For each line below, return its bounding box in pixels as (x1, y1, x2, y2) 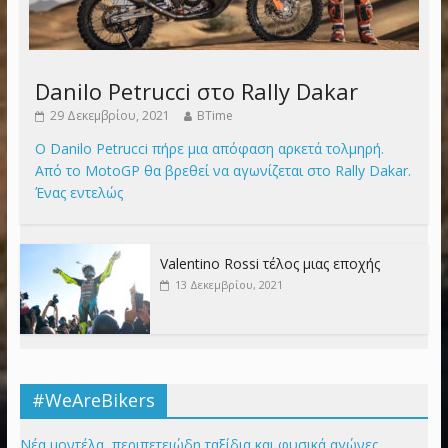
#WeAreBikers (31, 388, 155, 413)
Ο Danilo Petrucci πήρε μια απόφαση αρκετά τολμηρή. (34, 139, 384, 159)
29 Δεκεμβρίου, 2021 (49, 107, 170, 125)
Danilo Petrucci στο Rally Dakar (34, 76, 358, 107)
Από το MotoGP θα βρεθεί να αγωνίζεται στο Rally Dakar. (34, 161, 411, 181)
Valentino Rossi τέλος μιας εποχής (159, 254, 380, 274)
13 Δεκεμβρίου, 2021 (174, 277, 283, 293)
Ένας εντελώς (34, 183, 123, 203)
